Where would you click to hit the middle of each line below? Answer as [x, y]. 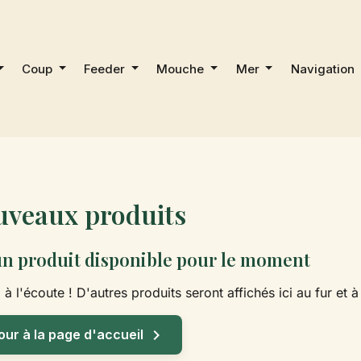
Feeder [106, 68]
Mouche [182, 68]
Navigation [324, 68]
